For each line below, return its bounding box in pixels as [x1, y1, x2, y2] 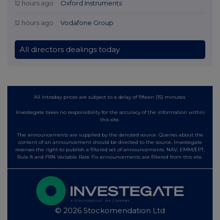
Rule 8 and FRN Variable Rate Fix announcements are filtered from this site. [17, 153, 203, 160]
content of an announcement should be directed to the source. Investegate [18, 138, 202, 145]
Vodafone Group [60, 18, 113, 27]
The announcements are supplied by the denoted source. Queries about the [17, 131, 203, 138]
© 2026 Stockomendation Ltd [55, 206, 165, 216]
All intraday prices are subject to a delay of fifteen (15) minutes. [34, 93, 186, 100]
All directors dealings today [20, 44, 120, 54]
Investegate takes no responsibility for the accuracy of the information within [15, 109, 205, 115]
